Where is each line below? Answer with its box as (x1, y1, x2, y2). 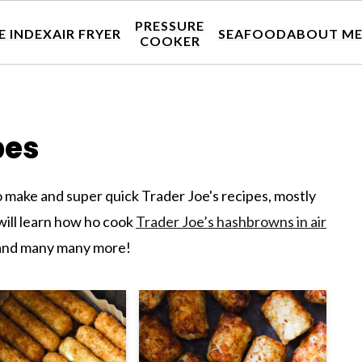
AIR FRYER (53, 25, 122, 41)
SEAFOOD (217, 25, 287, 41)
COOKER (139, 33, 200, 48)
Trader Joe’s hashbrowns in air (136, 213, 326, 230)
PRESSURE (135, 18, 204, 33)
